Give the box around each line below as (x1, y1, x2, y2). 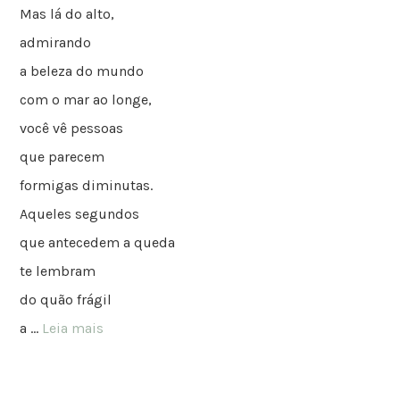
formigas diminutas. (20, 177, 154, 195)
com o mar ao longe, (20, 91, 153, 109)
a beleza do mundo (20, 62, 145, 80)
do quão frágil (20, 291, 112, 309)
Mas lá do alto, (20, 5, 115, 23)
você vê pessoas (20, 120, 124, 137)
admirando (20, 34, 92, 52)
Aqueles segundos (20, 205, 140, 223)
